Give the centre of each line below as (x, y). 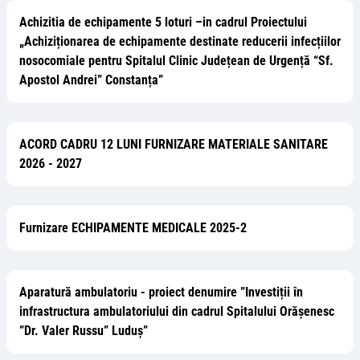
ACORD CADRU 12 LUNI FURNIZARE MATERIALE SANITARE (174, 144)
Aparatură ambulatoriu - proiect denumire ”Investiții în (161, 292)
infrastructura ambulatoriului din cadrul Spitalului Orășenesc (177, 311)
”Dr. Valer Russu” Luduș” (84, 331)
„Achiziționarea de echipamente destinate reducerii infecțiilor (180, 41)
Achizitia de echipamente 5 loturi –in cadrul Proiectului (163, 22)
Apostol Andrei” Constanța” (91, 80)
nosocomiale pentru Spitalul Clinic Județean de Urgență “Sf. (176, 61)
